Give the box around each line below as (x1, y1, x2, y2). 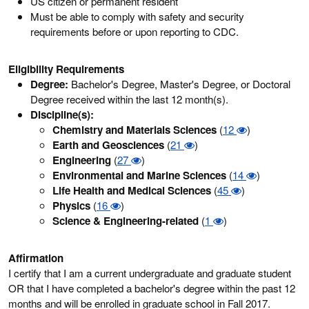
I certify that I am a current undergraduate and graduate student (8, 265, 291, 280)
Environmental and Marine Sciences (52, 167, 226, 183)
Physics (52, 197, 90, 213)
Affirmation (8, 250, 63, 266)
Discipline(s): (30, 106, 94, 122)
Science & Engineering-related (52, 212, 199, 228)
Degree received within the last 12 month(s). (30, 91, 228, 106)
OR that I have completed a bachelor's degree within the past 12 (8, 280, 295, 295)
